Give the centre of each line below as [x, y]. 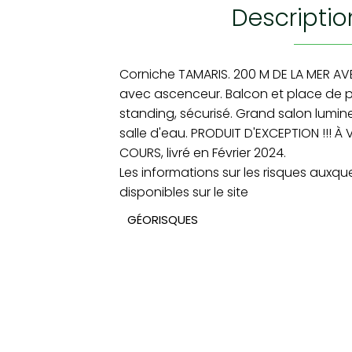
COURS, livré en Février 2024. [203, 153]
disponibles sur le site [184, 192]
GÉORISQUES [163, 220]
